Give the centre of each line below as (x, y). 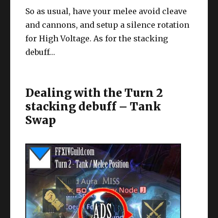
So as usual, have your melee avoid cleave (106, 11)
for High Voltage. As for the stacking (97, 38)
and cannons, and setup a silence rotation (108, 25)
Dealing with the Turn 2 (94, 92)
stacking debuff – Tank (93, 106)
